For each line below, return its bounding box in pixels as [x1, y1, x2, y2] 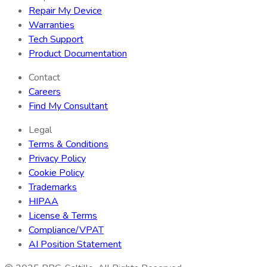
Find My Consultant [29, 99, 108, 113]
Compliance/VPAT [29, 223, 104, 237]
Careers [29, 85, 61, 98]
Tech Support [29, 32, 83, 46]
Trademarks [29, 180, 77, 194]
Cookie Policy [29, 166, 84, 179]
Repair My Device [29, 4, 102, 17]
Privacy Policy [29, 151, 86, 165]
